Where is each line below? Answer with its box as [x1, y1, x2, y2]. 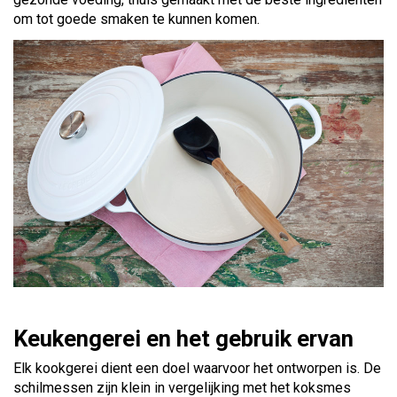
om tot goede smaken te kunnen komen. [13, 10, 260, 27]
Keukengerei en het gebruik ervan [13, 324, 354, 352]
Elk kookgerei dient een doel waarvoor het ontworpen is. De [13, 359, 381, 377]
